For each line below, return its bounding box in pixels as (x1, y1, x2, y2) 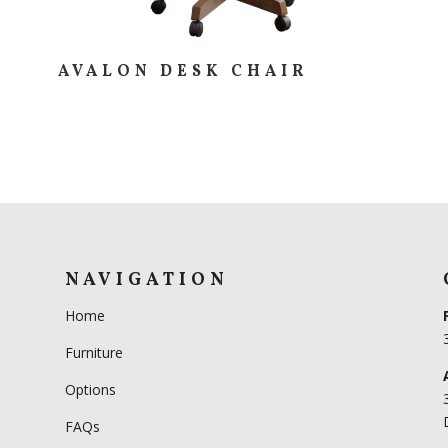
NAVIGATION (64, 268, 229, 294)
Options (64, 380, 116, 400)
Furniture (64, 343, 123, 363)
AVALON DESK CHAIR (57, 60, 308, 83)
